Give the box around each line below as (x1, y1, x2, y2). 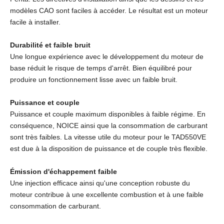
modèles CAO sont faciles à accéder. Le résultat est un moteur (10, 6, 208, 14)
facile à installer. (10, 17, 60, 26)
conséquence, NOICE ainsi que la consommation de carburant (10, 121, 207, 129)
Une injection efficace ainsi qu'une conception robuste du (10, 178, 190, 187)
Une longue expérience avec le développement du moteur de (10, 52, 203, 60)
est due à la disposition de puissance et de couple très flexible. (10, 144, 207, 152)
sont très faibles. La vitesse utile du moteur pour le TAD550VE (10, 132, 206, 141)
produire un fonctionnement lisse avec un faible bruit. (10, 75, 177, 83)
